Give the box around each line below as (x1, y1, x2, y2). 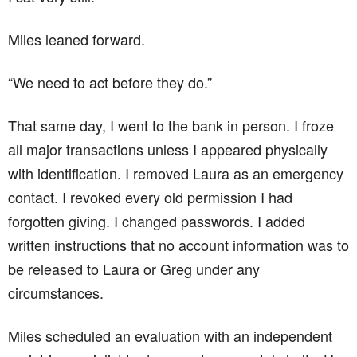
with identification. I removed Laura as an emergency (8, 162, 343, 183)
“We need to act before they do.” (8, 71, 212, 92)
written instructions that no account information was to (8, 233, 349, 255)
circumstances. (8, 281, 104, 303)
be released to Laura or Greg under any (8, 257, 260, 279)
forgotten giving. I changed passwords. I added (8, 210, 305, 231)
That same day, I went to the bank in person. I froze (8, 114, 334, 135)
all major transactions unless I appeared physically (8, 138, 328, 159)
